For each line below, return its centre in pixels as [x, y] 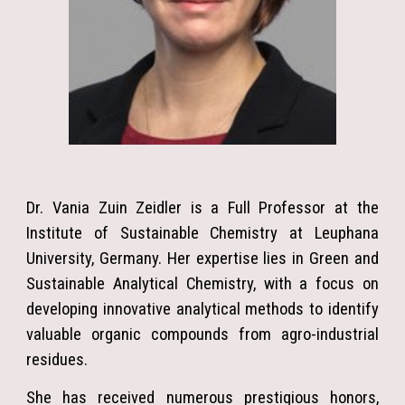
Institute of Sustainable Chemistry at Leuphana [202, 233]
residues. [59, 359]
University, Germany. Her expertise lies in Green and [202, 258]
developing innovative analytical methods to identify [202, 309]
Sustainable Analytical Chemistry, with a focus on [202, 283]
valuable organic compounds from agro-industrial [202, 334]
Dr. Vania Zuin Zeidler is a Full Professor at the [202, 207]
